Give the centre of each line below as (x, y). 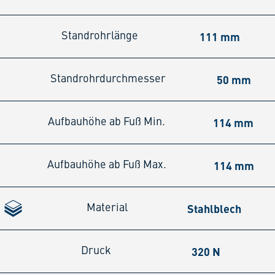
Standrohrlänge (100, 37)
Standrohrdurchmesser (108, 79)
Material (107, 208)
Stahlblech (215, 209)
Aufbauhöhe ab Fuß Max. (107, 165)
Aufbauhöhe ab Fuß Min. (107, 122)
